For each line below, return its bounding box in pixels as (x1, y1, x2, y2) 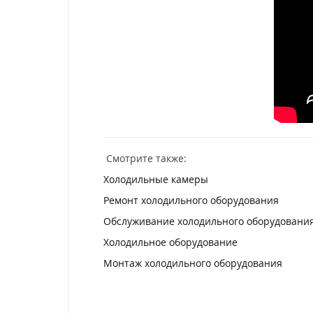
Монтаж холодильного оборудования (103, 256, 282, 270)
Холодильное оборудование (103, 235, 238, 249)
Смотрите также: (103, 152, 187, 165)
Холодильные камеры (103, 173, 208, 186)
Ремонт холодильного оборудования (103, 194, 279, 207)
